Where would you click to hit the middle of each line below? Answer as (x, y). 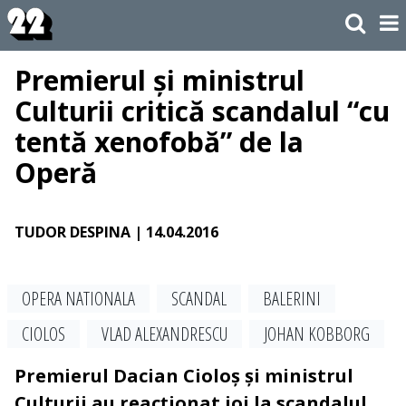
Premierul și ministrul (159, 81)
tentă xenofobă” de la (159, 142)
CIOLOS (43, 334)
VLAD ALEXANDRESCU (164, 334)
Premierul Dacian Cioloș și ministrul (184, 376)
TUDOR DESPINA (72, 232)
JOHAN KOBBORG (317, 334)
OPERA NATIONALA (78, 299)
